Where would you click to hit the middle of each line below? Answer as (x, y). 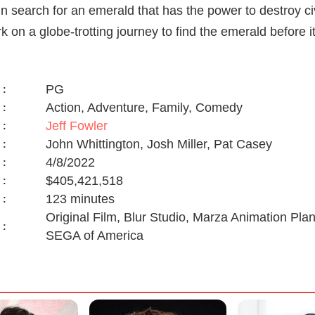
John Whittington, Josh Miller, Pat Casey (159, 144)
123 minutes (80, 199)
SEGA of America (94, 235)
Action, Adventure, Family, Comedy (144, 107)
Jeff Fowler (76, 126)
